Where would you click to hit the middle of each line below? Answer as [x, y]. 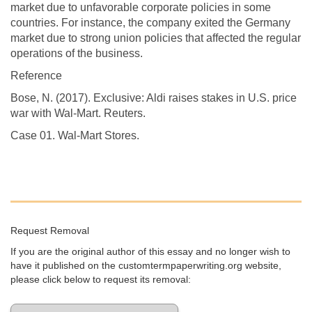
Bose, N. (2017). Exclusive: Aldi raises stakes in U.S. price [154, 97]
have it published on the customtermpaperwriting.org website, [146, 265]
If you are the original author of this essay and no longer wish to [150, 251]
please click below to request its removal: [101, 279]
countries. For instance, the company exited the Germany [150, 22]
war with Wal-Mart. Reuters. [78, 113]
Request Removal [50, 230]
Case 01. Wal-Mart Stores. [75, 135]
